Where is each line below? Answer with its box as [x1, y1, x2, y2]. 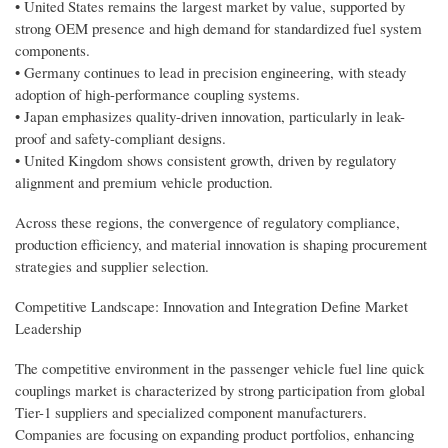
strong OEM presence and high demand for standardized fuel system [15, 17, 422, 38]
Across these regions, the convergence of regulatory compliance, [15, 211, 400, 232]
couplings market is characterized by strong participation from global [15, 379, 425, 400]
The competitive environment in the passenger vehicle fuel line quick [15, 357, 424, 378]
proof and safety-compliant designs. [15, 127, 226, 148]
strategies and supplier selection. [15, 255, 209, 276]
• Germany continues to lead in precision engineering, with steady [15, 61, 406, 82]
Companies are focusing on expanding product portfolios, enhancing [15, 423, 414, 444]
